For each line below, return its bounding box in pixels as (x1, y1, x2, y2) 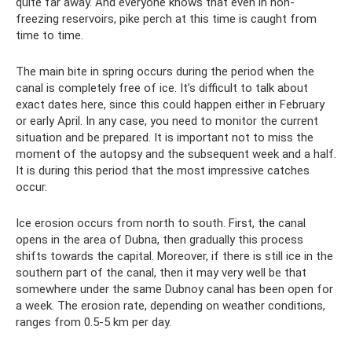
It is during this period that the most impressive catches (16, 163, 310, 178)
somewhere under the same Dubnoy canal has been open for (16, 282, 333, 297)
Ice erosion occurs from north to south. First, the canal (16, 216, 306, 231)
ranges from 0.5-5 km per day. (16, 315, 171, 330)
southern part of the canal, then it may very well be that (16, 266, 306, 280)
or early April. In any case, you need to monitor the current (16, 114, 318, 129)
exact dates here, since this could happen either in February (16, 97, 324, 112)
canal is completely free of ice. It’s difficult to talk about (16, 81, 308, 96)
